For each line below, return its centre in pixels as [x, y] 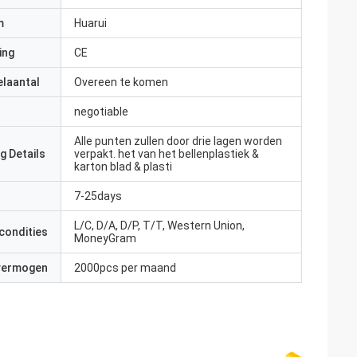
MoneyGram [105, 238]
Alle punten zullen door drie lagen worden [178, 141]
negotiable [101, 112]
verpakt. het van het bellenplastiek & [167, 154]
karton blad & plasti [123, 167]
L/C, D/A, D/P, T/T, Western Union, [159, 226]
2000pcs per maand [125, 268]
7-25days [98, 196]
